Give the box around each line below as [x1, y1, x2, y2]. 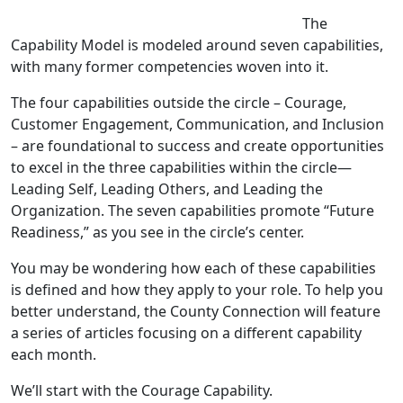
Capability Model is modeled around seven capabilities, [11, 35, 383, 56]
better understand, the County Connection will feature [11, 301, 381, 322]
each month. [11, 345, 100, 365]
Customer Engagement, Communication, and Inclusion [11, 114, 384, 135]
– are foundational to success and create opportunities [11, 136, 384, 157]
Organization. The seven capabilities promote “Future [11, 201, 374, 221]
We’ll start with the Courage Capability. [11, 381, 273, 401]
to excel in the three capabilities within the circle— [11, 157, 352, 178]
